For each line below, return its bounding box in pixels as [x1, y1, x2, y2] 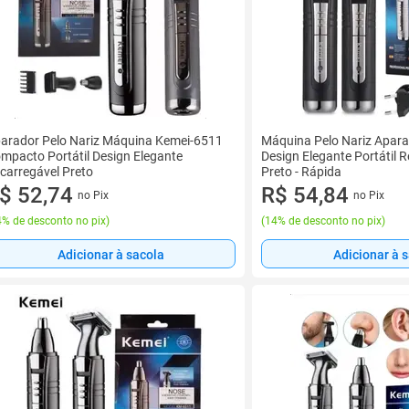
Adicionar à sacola [57, 246, 164, 262]
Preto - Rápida [261, 164, 341, 179]
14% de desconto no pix [265, 215, 382, 227]
